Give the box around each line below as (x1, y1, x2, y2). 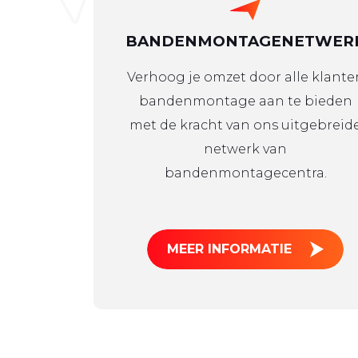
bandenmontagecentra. (164, 165, 327, 181)
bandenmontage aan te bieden (138, 93, 352, 109)
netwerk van (204, 141, 287, 157)
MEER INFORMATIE (167, 241, 292, 257)
